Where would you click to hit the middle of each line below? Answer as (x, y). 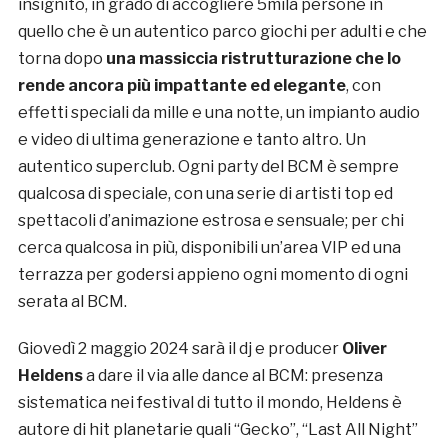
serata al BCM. (72, 302)
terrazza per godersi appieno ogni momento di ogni (212, 275)
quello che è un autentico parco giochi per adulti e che (222, 32)
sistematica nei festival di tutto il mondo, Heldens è (209, 403)
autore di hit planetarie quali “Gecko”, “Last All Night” (217, 430)
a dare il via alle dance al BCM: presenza (232, 376)
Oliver (364, 349)
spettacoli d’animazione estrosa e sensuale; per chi (210, 221)
